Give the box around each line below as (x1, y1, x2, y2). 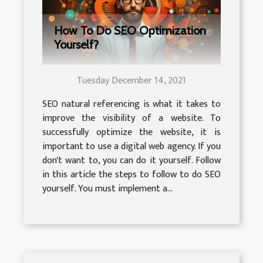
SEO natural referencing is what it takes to (42, 96, 221, 113)
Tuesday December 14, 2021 (77, 73, 186, 89)
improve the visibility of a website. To (42, 110, 221, 127)
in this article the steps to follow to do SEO (42, 167, 221, 183)
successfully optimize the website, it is (42, 124, 221, 141)
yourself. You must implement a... (42, 181, 173, 197)
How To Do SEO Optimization (54, 23, 206, 38)
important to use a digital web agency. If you (42, 139, 221, 155)
